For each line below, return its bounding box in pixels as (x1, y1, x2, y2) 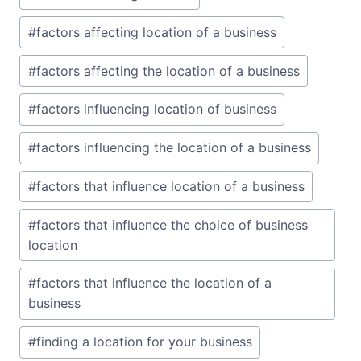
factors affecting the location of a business (35, 62, 300, 79)
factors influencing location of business (35, 101, 276, 118)
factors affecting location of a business (35, 23, 276, 40)
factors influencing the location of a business (35, 139, 311, 156)
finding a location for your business (35, 334, 252, 351)
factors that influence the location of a (35, 275, 272, 292)
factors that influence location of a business (35, 177, 305, 194)
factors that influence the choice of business (35, 216, 308, 233)
